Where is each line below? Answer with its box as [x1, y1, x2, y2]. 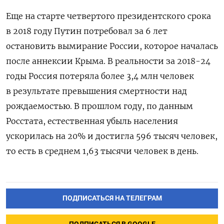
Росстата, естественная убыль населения [6, 115, 178, 126]
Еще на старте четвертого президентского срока [6, 10, 211, 21]
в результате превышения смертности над [6, 85, 187, 96]
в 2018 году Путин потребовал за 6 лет [6, 25, 167, 36]
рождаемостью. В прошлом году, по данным [6, 100, 193, 111]
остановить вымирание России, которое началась [6, 40, 218, 51]
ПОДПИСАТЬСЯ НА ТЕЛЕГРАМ [62, 193, 162, 202]
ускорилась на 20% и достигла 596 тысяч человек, [6, 130, 217, 141]
